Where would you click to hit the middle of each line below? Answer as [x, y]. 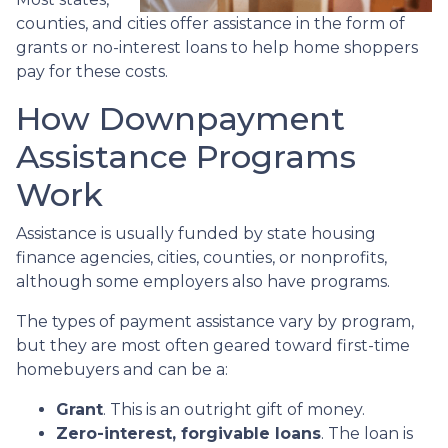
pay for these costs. [92, 71]
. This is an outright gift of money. [234, 409]
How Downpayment [180, 118]
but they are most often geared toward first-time [213, 345]
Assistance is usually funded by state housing [196, 233]
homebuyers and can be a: [122, 369]
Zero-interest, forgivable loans [188, 433]
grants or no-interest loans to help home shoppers [217, 47]
